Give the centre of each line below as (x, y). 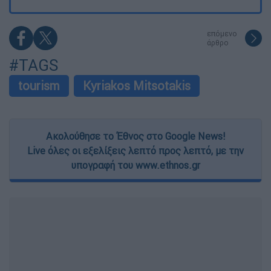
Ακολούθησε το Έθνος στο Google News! (135, 136)
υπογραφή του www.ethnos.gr (135, 165)
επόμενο (222, 34)
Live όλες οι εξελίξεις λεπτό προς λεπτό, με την (135, 151)
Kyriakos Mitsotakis (137, 86)
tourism (39, 86)
